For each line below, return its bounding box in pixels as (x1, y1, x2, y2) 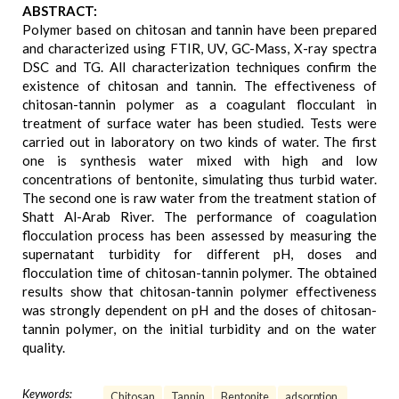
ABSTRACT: (22, 3, 97, 19)
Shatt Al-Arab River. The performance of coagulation (22, 208, 377, 224)
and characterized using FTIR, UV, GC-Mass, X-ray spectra (22, 40, 377, 56)
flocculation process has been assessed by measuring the (22, 227, 377, 243)
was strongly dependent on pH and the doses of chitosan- (22, 302, 377, 318)
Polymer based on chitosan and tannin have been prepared (22, 21, 377, 37)
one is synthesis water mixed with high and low (22, 152, 377, 168)
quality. (22, 339, 65, 355)
